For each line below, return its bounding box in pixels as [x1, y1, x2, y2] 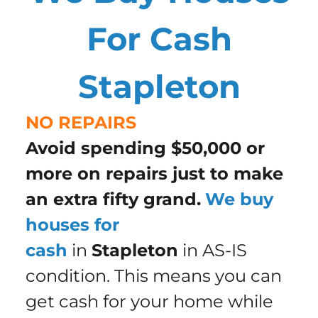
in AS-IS [177, 240, 247, 261]
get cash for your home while [25, 291, 273, 312]
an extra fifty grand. [25, 189, 201, 210]
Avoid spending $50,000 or [25, 138, 265, 159]
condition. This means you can [25, 265, 282, 287]
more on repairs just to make [25, 163, 283, 185]
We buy [204, 189, 273, 210]
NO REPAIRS [25, 112, 136, 133]
